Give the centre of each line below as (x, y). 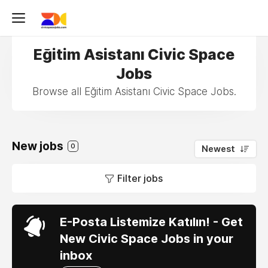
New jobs (39, 146)
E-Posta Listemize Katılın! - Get (151, 222)
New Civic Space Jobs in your (147, 239)
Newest (218, 149)
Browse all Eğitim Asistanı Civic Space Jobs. (134, 92)
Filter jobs (140, 178)
